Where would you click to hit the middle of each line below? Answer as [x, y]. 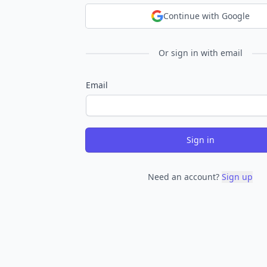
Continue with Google [206, 16]
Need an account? [184, 177]
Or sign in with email [200, 53]
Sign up [237, 177]
